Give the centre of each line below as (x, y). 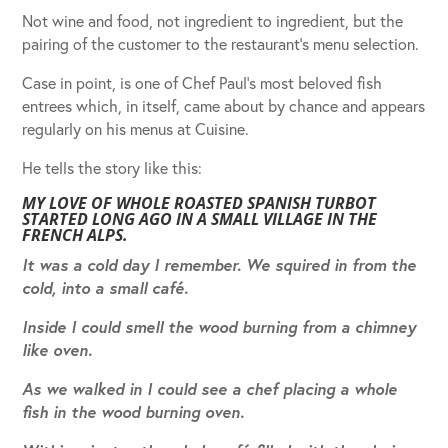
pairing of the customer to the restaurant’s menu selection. (221, 43)
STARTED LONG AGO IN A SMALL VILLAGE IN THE (200, 218)
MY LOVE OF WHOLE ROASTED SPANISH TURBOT (199, 202)
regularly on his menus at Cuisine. (136, 128)
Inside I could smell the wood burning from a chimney (219, 326)
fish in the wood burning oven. (133, 411)
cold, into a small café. (105, 287)
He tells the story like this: (112, 167)
